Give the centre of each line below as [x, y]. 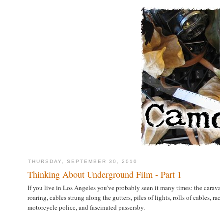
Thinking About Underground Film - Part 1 [104, 174]
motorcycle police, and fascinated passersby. [86, 207]
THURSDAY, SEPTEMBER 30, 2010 [83, 162]
